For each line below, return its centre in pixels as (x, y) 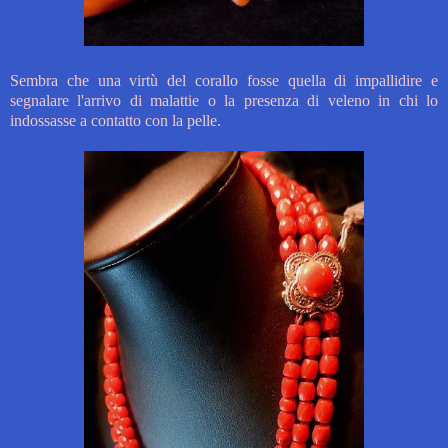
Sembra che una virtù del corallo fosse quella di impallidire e (224, 81)
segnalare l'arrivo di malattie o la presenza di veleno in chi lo (224, 101)
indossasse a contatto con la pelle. (115, 121)
